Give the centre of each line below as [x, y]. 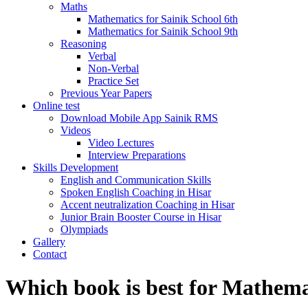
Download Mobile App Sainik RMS [139, 118]
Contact [50, 254]
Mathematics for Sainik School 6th [163, 19]
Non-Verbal [113, 68]
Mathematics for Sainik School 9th [163, 31]
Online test [56, 106]
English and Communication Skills [136, 180]
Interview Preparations [137, 155]
